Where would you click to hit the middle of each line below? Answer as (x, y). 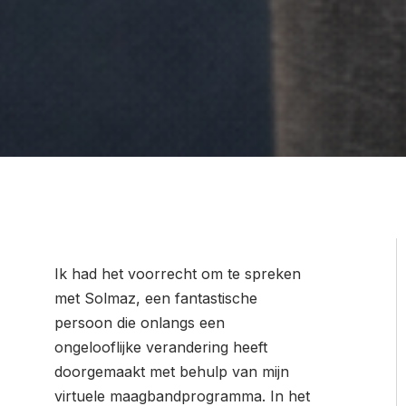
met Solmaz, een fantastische (156, 299)
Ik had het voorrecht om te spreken (178, 274)
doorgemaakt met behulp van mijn (172, 372)
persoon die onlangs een (140, 323)
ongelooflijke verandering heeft (161, 348)
